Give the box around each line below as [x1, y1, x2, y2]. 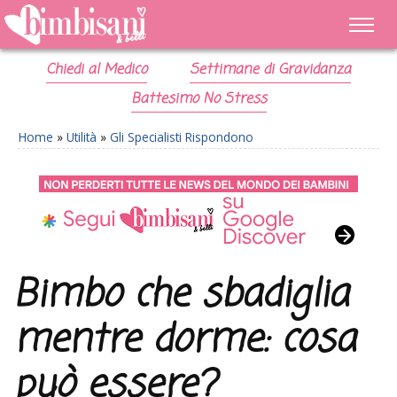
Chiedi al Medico [46, 59, 148, 81]
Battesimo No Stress [130, 89, 267, 110]
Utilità [66, 128, 97, 145]
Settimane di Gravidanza [189, 59, 351, 81]
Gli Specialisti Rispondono [110, 128, 253, 145]
